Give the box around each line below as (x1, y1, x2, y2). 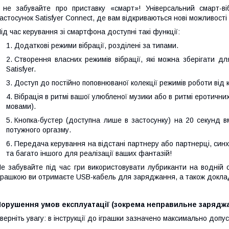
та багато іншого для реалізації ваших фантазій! (6, 149, 172, 158)
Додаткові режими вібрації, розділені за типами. (14, 41, 178, 50)
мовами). (6, 102, 36, 111)
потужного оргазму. (6, 126, 71, 134)
